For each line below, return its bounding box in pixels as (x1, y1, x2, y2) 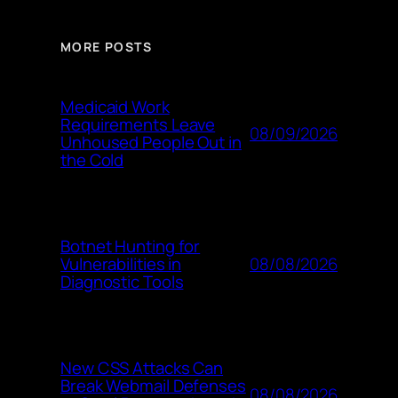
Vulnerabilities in (60, 252, 182, 276)
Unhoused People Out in (60, 131, 242, 155)
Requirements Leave (60, 113, 216, 137)
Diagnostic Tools (60, 270, 184, 294)
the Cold (60, 148, 124, 172)
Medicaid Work (60, 95, 170, 119)
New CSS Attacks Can (60, 356, 224, 380)
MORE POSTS (60, 38, 152, 56)
